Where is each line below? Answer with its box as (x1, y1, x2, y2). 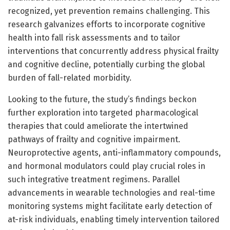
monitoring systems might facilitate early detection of (8, 201, 212, 211)
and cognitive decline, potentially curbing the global (8, 59, 205, 69)
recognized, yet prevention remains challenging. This (8, 6, 210, 16)
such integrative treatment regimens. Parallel (8, 174, 180, 184)
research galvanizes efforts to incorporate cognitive (8, 19, 205, 29)
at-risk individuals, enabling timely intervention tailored (8, 214, 220, 224)
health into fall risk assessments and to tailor (8, 32, 180, 43)
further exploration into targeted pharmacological (8, 107, 198, 118)
